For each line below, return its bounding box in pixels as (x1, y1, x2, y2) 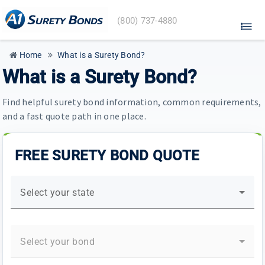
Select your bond (20, 235, 95, 247)
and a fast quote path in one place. (2, 109, 146, 122)
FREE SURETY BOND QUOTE (15, 147, 199, 164)
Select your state (20, 186, 95, 198)
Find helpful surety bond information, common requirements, (2, 95, 261, 108)
